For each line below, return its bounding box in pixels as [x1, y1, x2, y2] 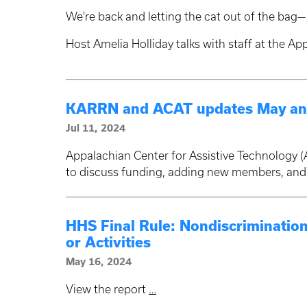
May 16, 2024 [66, 256, 132, 268]
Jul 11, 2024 [66, 123, 125, 134]
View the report [66, 283, 149, 296]
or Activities [66, 234, 151, 251]
